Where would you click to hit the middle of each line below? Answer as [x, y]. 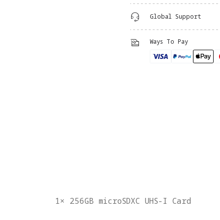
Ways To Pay [169, 42]
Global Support [176, 17]
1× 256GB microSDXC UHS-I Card [123, 201]
